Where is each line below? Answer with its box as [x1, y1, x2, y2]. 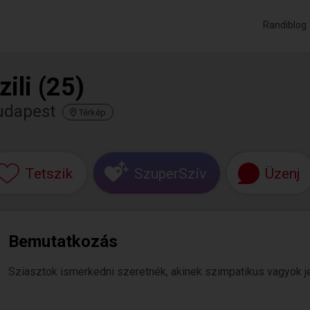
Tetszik [24, 165, 73, 182]
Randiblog [263, 19, 307, 30]
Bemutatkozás [8, 232, 118, 251]
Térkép [79, 107, 106, 118]
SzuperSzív [134, 165, 206, 182]
